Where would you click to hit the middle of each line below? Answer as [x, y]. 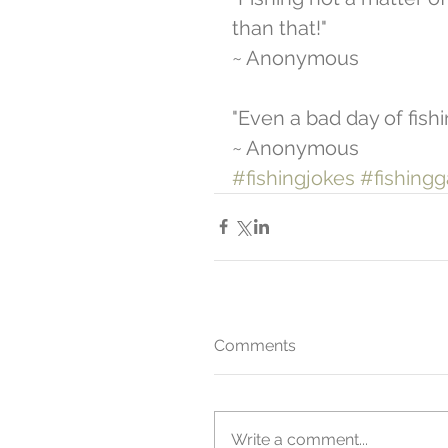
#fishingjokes [293, 177]
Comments [255, 345]
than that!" [282, 27]
